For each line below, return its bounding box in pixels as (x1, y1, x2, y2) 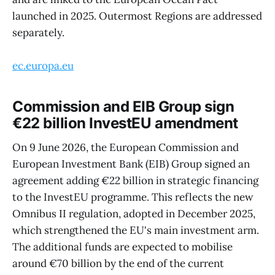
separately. (12, 26, 64, 40)
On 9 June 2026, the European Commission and (12, 141, 239, 155)
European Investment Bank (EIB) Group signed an (12, 157, 250, 171)
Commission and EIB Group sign (12, 97, 234, 115)
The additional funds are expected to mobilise (12, 240, 233, 254)
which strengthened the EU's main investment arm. (12, 223, 259, 238)
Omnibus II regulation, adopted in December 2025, (12, 207, 255, 221)
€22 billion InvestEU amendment (12, 114, 238, 132)
